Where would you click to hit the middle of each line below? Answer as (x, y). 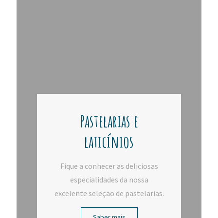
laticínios (109, 141)
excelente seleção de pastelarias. (109, 193)
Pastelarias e (109, 121)
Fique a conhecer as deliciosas (109, 166)
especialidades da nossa (109, 179)
